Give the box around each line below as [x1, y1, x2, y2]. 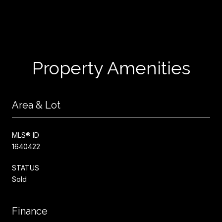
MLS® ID [12, 131, 39, 139]
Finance [12, 205, 48, 217]
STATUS [12, 164, 39, 172]
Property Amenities [32, 57, 190, 78]
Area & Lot [12, 99, 60, 111]
